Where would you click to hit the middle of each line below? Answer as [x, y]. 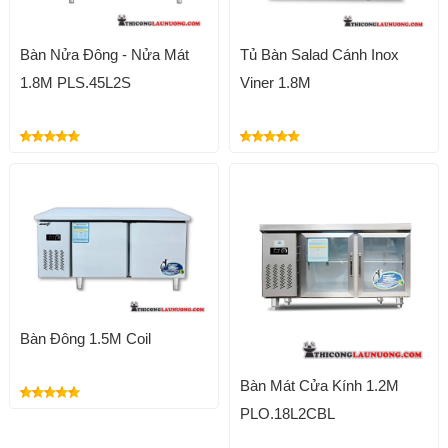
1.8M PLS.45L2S [75, 83]
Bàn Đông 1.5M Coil [85, 339]
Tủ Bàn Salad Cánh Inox [319, 55]
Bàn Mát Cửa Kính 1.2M [319, 386]
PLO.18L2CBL [287, 414]
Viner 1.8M [275, 83]
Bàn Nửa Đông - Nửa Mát [104, 55]
